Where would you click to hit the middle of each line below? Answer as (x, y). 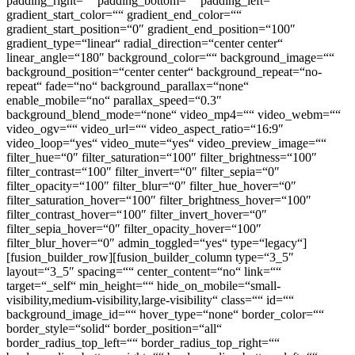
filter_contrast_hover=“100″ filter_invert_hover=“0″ (137, 215)
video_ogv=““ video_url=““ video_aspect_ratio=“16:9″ (145, 129)
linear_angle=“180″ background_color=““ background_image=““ (170, 58)
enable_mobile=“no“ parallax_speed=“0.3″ (114, 101)
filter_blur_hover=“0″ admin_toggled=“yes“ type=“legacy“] (157, 243)
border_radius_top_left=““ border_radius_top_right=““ (143, 343)
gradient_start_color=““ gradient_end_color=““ (124, 15)
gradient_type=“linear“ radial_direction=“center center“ (145, 44)
